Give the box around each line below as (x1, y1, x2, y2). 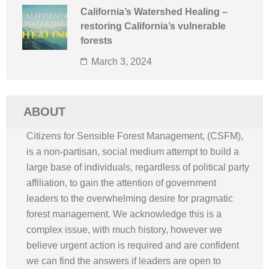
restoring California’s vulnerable (80, 21, 226, 31)
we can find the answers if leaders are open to (26, 256, 221, 266)
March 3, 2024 (91, 56, 152, 67)
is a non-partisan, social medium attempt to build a (26, 147, 239, 157)
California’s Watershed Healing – (80, 7, 228, 17)
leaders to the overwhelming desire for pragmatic (26, 193, 233, 204)
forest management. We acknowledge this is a (26, 209, 222, 219)
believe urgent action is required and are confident (26, 240, 239, 250)
